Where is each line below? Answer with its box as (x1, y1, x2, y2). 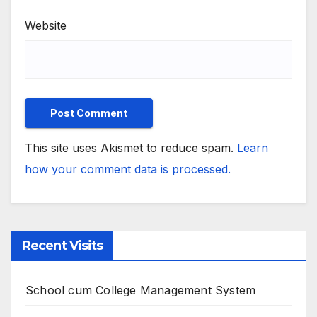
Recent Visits (22, 237, 103, 253)
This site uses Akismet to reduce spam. (25, 140, 237, 155)
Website (25, 18, 67, 33)
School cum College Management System (25, 282, 256, 297)
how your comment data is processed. (25, 161, 231, 176)
